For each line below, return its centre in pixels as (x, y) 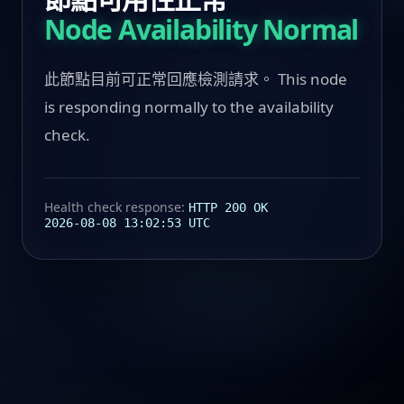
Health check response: (116, 207)
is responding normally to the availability (189, 106)
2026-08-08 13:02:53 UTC (127, 222)
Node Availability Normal (202, 29)
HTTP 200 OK (228, 207)
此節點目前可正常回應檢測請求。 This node (196, 78)
